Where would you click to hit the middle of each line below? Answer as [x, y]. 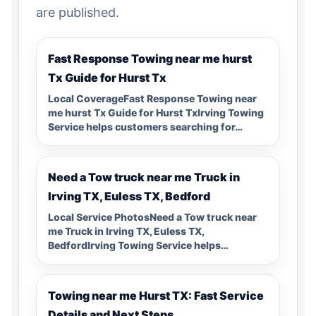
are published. [78, 12]
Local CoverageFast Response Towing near [152, 98]
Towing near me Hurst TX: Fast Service [156, 295]
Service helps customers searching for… [145, 126]
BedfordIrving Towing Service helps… [138, 245]
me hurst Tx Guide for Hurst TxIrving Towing [156, 112]
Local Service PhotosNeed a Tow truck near [152, 217]
